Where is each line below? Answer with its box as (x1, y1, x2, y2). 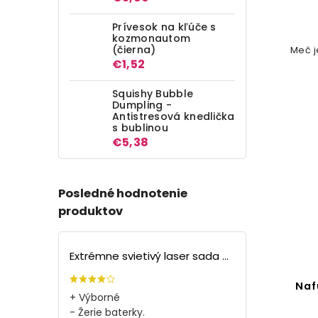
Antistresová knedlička (112, 109, 235, 124)
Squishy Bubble (112, 86, 194, 101)
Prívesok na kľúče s (112, 19, 216, 34)
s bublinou (112, 120, 168, 135)
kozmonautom (112, 31, 191, 45)
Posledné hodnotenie (58, 185, 187, 202)
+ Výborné (70, 290, 120, 305)
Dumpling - (112, 97, 172, 112)
